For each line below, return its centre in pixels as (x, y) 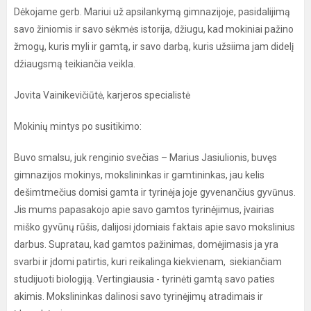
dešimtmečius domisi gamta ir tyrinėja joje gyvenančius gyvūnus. (155, 192)
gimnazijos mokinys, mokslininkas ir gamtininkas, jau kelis (139, 175)
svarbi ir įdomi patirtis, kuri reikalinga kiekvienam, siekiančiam (148, 261)
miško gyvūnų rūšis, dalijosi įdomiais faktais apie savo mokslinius (154, 227)
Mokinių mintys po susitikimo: (78, 126)
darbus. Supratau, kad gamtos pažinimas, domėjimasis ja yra (146, 244)
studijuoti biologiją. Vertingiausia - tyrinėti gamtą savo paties (144, 279)
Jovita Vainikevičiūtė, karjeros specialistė (102, 95)
